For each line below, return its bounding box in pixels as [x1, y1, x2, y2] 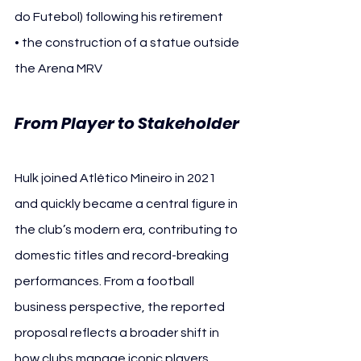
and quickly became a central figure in [15, 197, 240, 210]
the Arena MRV [15, 61, 102, 75]
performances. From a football [15, 274, 197, 288]
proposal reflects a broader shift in [15, 326, 222, 339]
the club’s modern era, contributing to [15, 222, 240, 236]
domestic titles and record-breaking [15, 248, 231, 262]
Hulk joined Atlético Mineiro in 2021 [15, 171, 218, 185]
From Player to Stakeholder [15, 111, 239, 135]
